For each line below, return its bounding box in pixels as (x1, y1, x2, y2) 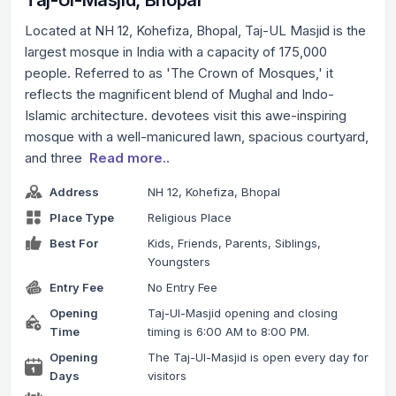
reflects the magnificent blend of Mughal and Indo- (25, 85, 334, 103)
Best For (49, 235, 98, 250)
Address (49, 184, 99, 199)
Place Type (49, 209, 114, 225)
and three (25, 148, 86, 166)
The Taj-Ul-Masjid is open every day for (147, 349, 369, 364)
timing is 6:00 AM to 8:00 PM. (147, 324, 309, 339)
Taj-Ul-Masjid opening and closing (147, 305, 338, 320)
